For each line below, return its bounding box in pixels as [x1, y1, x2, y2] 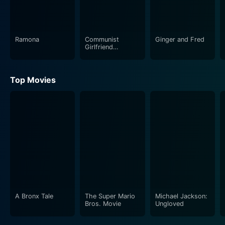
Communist [85, 35, 120, 43]
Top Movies [10, 74, 56, 85]
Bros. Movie [85, 199, 122, 207]
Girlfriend [85, 43, 114, 51]
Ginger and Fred [155, 35, 204, 43]
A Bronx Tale [15, 192, 53, 200]
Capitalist [85, 50, 114, 58]
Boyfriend [85, 58, 115, 66]
